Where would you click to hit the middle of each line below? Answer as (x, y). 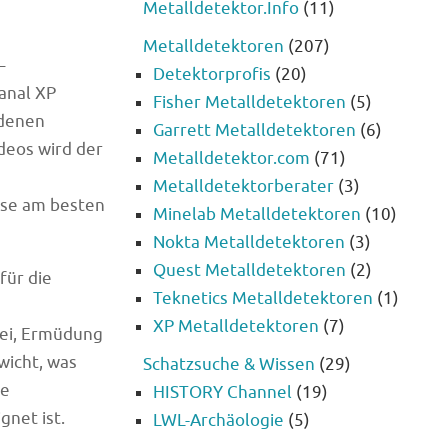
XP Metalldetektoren (236, 327)
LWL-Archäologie (218, 421)
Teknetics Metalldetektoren (263, 299)
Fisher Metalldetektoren (249, 103)
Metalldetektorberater (243, 187)
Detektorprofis (212, 75)
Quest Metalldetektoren (249, 271)
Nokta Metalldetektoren (249, 243)
